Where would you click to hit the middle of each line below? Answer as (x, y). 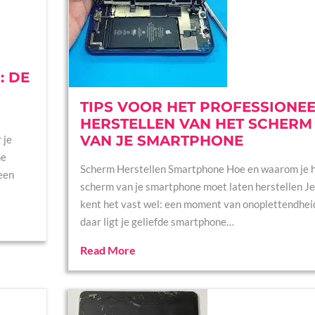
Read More (108, 250)
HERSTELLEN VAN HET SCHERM (196, 124)
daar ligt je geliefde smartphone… (157, 221)
